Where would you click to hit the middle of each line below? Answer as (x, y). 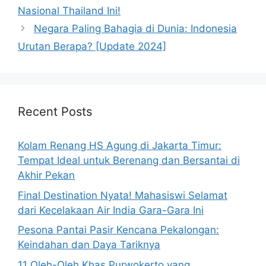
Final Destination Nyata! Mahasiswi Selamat (123, 195)
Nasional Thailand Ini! (69, 11)
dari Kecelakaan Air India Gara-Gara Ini (111, 210)
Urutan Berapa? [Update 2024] (92, 46)
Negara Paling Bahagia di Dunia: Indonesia (136, 28)
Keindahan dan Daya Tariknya (89, 245)
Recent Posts (55, 112)
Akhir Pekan (46, 175)
